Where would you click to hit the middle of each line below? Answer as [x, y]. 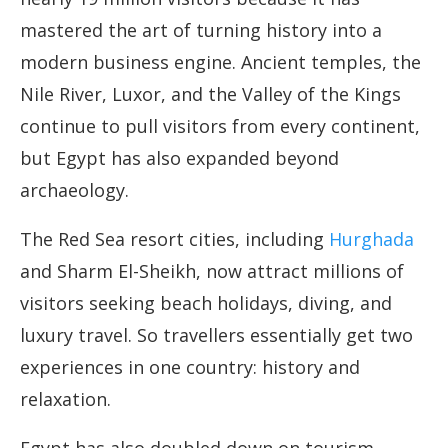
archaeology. [74, 190]
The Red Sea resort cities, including [174, 239]
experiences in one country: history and [190, 367]
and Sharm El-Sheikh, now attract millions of [212, 271]
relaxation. [65, 399]
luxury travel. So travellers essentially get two [216, 335]
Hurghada [371, 239]
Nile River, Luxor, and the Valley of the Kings [210, 94]
